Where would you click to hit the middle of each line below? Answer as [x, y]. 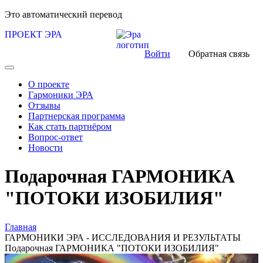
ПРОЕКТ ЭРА [33, 34]
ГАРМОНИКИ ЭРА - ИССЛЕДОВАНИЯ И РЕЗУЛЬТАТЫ [123, 237]
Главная [21, 227]
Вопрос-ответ [55, 137]
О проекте [49, 84]
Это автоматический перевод [63, 14]
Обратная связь [219, 54]
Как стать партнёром [70, 127]
